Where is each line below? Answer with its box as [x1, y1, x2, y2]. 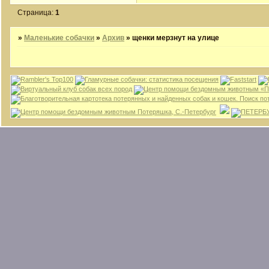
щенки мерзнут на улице [132, 33, 220, 42]
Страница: [17, 8, 56, 17]
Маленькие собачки [24, 33, 95, 42]
